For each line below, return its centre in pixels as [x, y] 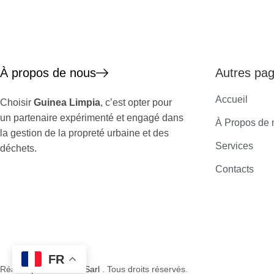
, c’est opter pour [136, 102]
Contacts [235, 169]
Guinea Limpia [67, 102]
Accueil [231, 99]
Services [234, 146]
